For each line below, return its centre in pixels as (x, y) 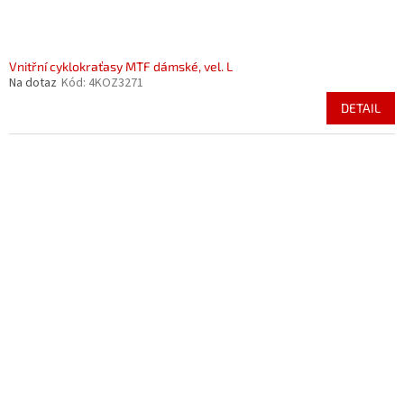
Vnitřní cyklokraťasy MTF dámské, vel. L (121, 66)
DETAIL (361, 108)
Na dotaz (33, 83)
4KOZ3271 (116, 83)
